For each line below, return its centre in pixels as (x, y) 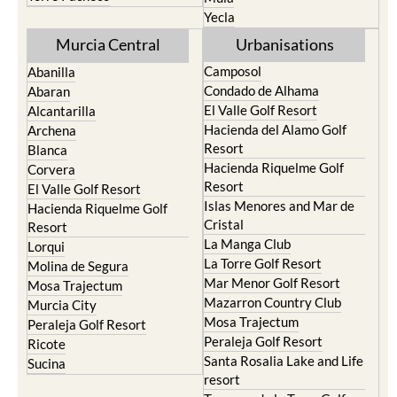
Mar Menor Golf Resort (272, 283)
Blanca (47, 150)
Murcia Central (108, 44)
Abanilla (51, 72)
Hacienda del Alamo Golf (275, 129)
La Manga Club (247, 244)
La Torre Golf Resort (263, 263)
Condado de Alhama (261, 90)
